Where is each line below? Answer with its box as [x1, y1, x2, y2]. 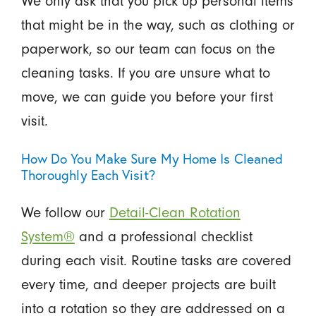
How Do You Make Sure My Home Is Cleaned [20, 150, 284, 168]
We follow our [20, 205, 109, 221]
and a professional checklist [74, 229, 253, 245]
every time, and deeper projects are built [20, 276, 276, 293]
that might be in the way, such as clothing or [20, 17, 295, 34]
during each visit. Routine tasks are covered [20, 253, 291, 269]
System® [20, 229, 75, 245]
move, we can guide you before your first [20, 89, 273, 106]
